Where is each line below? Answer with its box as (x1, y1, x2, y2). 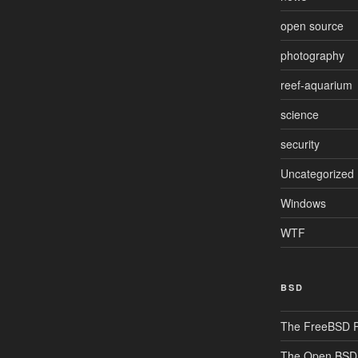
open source (280, 17, 344, 34)
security (280, 135, 320, 152)
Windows (280, 194, 326, 211)
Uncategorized (280, 165, 354, 181)
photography (280, 46, 344, 63)
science (280, 105, 319, 122)
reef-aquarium (280, 76, 352, 93)
